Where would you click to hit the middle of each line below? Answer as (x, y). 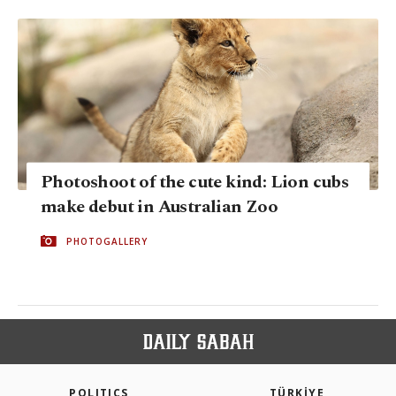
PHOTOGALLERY (107, 241)
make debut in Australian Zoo (160, 206)
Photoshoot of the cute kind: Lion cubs (195, 182)
